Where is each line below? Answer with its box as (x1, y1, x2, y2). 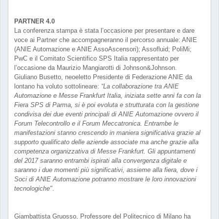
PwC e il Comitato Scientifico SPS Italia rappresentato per (14, 55, 179, 62)
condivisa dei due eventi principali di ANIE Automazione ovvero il (14, 110, 198, 118)
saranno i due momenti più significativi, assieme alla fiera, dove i (14, 166, 197, 174)
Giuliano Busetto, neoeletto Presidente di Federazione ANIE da (14, 73, 192, 81)
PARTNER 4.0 (14, 18, 55, 25)
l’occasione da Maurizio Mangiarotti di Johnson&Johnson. (14, 64, 177, 71)
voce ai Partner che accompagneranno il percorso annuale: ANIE (14, 36, 197, 44)
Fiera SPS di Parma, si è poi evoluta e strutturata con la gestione (14, 101, 199, 109)
